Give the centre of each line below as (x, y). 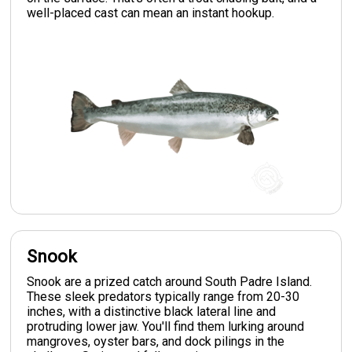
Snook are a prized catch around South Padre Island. (170, 281)
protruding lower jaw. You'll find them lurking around (166, 326)
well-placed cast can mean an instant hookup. (151, 13)
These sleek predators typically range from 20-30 (163, 296)
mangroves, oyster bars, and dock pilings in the (156, 341)
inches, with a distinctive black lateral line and (152, 311)
